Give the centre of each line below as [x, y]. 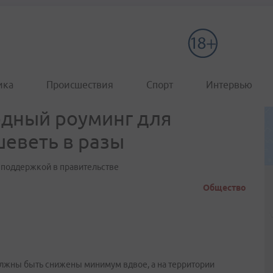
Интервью [229, 85]
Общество [225, 188]
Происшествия [80, 85]
